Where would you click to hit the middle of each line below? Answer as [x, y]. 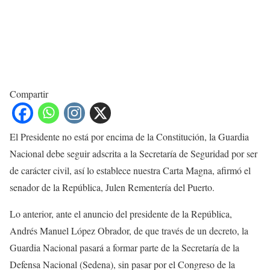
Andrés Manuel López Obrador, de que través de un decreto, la [129, 231]
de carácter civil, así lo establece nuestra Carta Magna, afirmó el [130, 171]
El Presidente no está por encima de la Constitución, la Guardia [129, 137]
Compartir [29, 94]
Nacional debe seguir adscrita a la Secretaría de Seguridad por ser [133, 154]
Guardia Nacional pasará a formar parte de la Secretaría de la [124, 248]
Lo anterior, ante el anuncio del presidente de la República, [121, 214]
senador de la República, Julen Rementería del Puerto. [112, 187]
